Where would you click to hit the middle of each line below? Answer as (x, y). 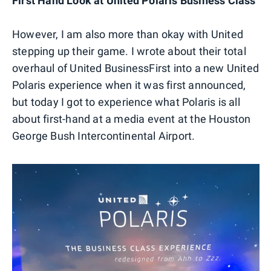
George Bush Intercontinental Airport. (104, 135)
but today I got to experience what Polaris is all (126, 102)
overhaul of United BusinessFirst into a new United (136, 68)
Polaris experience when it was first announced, (129, 85)
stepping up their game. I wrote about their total (129, 51)
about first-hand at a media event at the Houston (132, 119)
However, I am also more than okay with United (128, 34)
